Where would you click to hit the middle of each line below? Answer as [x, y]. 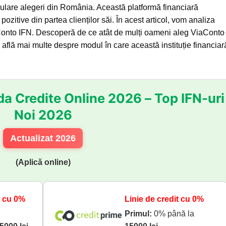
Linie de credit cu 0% [164, 199]
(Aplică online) [43, 162]
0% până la [173, 214]
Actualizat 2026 [43, 138]
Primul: [138, 214]
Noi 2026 [43, 115]
